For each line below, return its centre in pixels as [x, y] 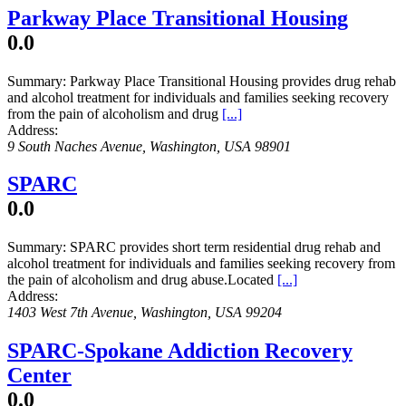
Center [39, 376]
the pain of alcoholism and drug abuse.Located [142, 280]
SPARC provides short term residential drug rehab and [225, 247]
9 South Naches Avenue [75, 146]
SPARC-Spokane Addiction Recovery [180, 351]
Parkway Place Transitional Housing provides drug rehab [233, 81]
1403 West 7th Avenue [70, 313]
